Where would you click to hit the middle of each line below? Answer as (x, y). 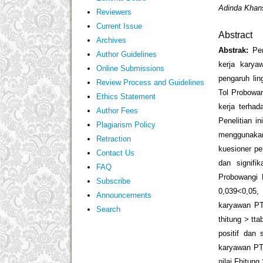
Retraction (113, 139)
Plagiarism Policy (126, 124)
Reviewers (114, 12)
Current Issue (119, 26)
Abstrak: (235, 50)
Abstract (236, 35)
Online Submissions (130, 68)
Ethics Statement (126, 96)
